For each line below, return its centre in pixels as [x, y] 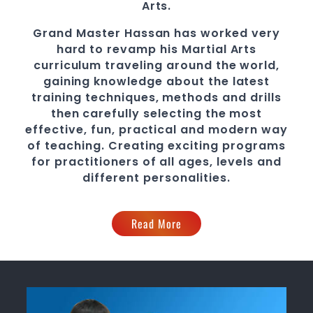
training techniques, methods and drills [156, 97]
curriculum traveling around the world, [156, 65]
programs [254, 145]
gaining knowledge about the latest [156, 81]
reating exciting [170, 145]
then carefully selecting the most [156, 113]
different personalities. [156, 177]
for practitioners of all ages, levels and [156, 161]
